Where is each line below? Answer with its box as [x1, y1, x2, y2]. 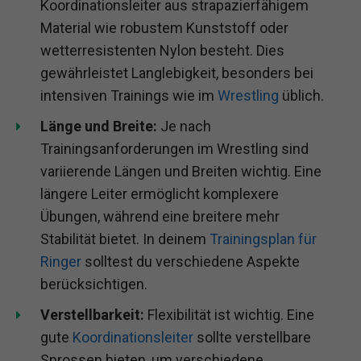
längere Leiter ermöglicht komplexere [40, 185, 279, 202]
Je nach [157, 117, 211, 135]
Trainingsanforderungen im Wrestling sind [40, 139, 309, 157]
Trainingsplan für [210, 230, 317, 247]
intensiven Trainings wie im [40, 86, 218, 104]
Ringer [40, 252, 81, 270]
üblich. [279, 86, 324, 104]
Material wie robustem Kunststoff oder [40, 19, 288, 36]
